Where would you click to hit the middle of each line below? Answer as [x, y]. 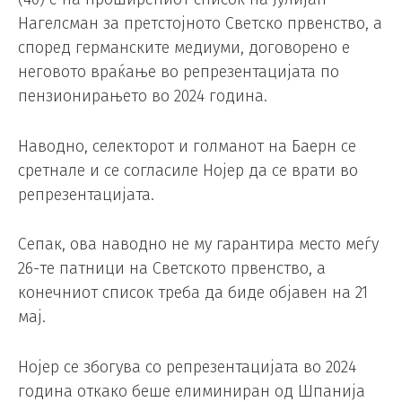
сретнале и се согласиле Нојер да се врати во [188, 170]
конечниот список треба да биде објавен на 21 [193, 293]
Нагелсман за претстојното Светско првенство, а [200, 23]
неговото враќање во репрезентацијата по [179, 71]
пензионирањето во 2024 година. [143, 96]
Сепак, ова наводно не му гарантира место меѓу [198, 245]
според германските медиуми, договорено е [184, 47]
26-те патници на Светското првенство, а [172, 269]
